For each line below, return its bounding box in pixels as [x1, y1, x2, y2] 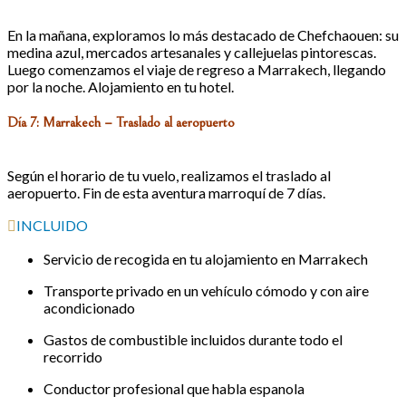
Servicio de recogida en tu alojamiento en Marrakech [43, 250, 368, 268]
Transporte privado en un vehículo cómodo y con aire [43, 282, 369, 300]
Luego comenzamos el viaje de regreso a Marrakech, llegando [7, 60, 386, 78]
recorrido [43, 348, 102, 366]
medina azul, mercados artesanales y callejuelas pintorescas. [7, 43, 376, 61]
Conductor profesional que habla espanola [43, 380, 304, 398]
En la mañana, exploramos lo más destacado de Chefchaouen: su [7, 25, 399, 43]
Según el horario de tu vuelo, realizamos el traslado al [7, 167, 331, 185]
